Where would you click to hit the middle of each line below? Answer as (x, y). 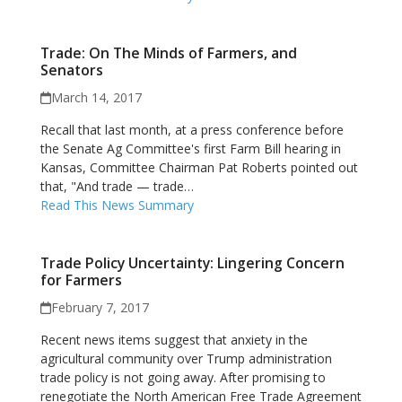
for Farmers (81, 280)
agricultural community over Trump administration (186, 358)
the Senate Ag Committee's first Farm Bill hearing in (190, 149)
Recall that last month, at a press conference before (192, 130)
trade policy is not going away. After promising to (183, 377)
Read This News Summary (117, 205)
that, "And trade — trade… (117, 186)
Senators (71, 70)
